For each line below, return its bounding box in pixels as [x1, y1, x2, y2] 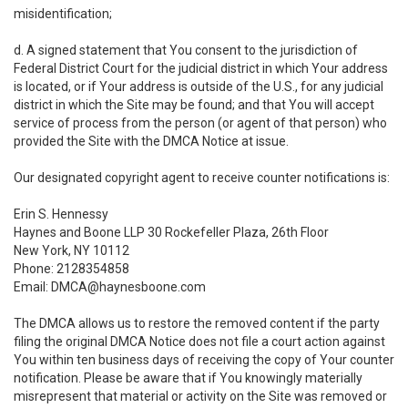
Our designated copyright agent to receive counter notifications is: [14, 170, 390, 185]
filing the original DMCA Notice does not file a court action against [14, 334, 385, 349]
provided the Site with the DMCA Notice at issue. [14, 134, 289, 148]
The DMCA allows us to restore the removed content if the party [14, 316, 380, 331]
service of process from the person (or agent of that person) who [14, 116, 387, 130]
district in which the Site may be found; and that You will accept [14, 97, 374, 112]
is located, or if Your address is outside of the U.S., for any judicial [14, 79, 383, 94]
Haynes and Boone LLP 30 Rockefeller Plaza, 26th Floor [14, 225, 329, 240]
